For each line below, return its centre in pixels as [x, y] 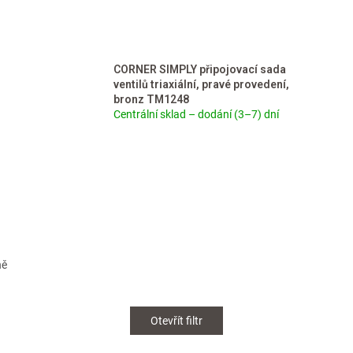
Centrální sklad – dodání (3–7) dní [197, 114]
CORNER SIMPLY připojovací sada [200, 69]
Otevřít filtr [176, 321]
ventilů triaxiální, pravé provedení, [202, 84]
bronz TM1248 [152, 99]
